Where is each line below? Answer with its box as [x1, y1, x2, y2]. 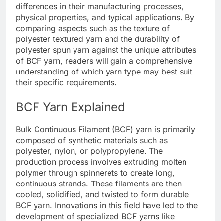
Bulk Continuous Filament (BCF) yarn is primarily [16, 124, 195, 134]
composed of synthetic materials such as [16, 135, 168, 145]
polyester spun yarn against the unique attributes [16, 44, 196, 55]
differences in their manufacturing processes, [16, 1, 184, 11]
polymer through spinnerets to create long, [16, 167, 175, 178]
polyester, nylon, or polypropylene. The [16, 146, 163, 156]
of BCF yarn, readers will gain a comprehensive [16, 55, 192, 66]
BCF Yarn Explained [16, 99, 125, 114]
